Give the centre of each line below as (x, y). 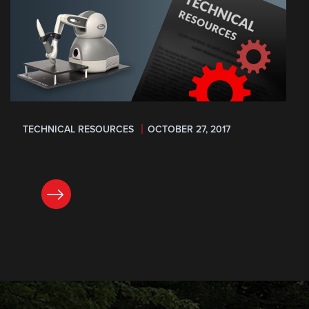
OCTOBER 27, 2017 (189, 129)
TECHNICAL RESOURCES (80, 129)
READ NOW (29, 194)
